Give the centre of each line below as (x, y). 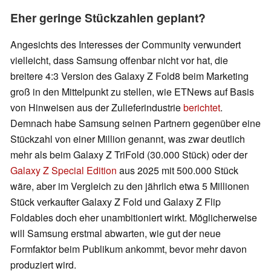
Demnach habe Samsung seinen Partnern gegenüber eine (135, 123)
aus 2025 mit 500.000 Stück (179, 170)
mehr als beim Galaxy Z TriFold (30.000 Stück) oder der (129, 154)
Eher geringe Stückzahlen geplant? (108, 17)
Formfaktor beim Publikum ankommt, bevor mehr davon (129, 249)
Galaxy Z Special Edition (65, 170)
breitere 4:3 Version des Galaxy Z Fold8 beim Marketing (129, 76)
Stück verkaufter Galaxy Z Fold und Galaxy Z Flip (116, 201)
